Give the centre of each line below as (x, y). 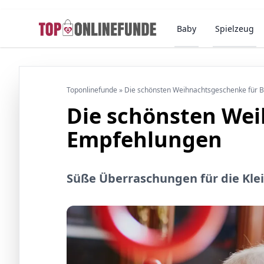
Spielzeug (235, 29)
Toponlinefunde (92, 90)
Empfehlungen (144, 139)
